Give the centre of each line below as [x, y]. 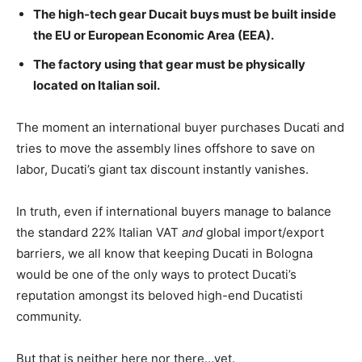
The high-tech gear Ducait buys [127, 14]
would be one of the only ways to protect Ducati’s [156, 274]
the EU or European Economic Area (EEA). [154, 35]
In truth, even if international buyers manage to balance [174, 211]
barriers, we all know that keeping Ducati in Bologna [164, 253]
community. [49, 316]
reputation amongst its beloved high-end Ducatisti [160, 295]
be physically [265, 64]
